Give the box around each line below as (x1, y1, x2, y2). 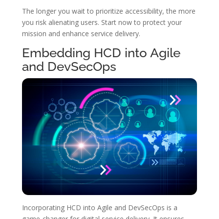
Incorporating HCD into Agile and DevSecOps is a (22, 202, 177, 212)
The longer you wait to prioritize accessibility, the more (22, 6, 196, 16)
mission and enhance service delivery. (22, 29, 140, 39)
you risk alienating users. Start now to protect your (22, 18, 182, 27)
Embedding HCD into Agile (22, 45, 180, 61)
